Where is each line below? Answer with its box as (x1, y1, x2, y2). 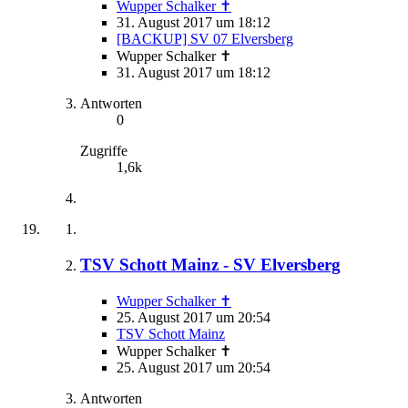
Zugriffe (80, 143, 127, 159)
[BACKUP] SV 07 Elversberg (117, 31, 293, 47)
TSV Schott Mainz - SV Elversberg (80, 254, 341, 274)
